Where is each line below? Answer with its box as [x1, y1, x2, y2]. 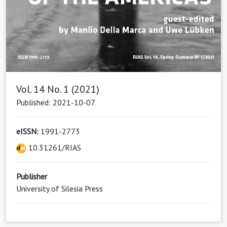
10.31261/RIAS [26, 142, 81, 153]
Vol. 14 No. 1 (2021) [16, 83, 99, 96]
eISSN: [16, 126, 39, 137]
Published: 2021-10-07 [16, 97, 95, 108]
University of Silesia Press [16, 183, 103, 194]
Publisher [16, 171, 47, 182]
